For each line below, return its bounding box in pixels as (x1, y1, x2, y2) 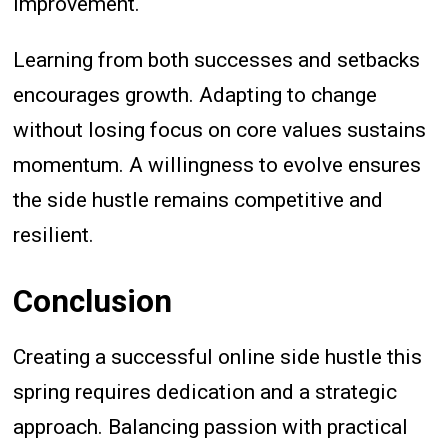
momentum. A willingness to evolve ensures (13, 152, 422, 177)
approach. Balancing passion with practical (13, 415, 409, 440)
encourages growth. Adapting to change (13, 82, 378, 107)
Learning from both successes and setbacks (13, 47, 421, 72)
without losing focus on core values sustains (13, 117, 427, 142)
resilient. (13, 222, 95, 247)
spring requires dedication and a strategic (13, 380, 398, 405)
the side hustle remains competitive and (13, 187, 384, 212)
